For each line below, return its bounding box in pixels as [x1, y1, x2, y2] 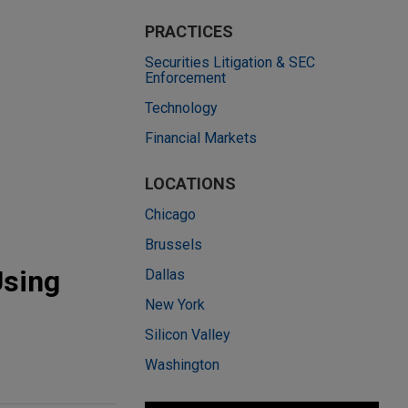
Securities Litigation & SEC [145, 54, 315, 71]
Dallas [145, 266, 185, 283]
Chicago [145, 206, 196, 223]
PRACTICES [145, 22, 233, 41]
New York [145, 296, 205, 313]
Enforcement [145, 69, 226, 87]
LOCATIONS [145, 174, 236, 193]
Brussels [145, 236, 202, 253]
